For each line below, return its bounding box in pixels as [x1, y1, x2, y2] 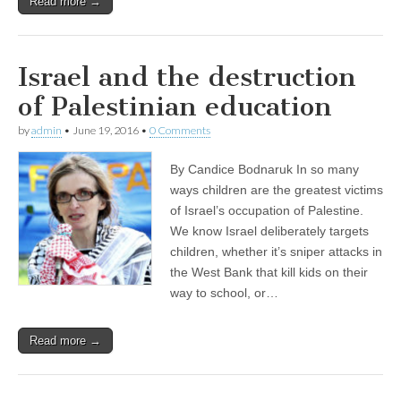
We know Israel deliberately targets [170, 224, 369, 239]
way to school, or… [170, 286, 278, 301]
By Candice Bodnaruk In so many [170, 162, 359, 177]
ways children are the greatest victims [170, 183, 383, 198]
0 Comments [149, 124, 210, 138]
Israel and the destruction [18, 61, 356, 94]
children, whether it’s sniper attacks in [170, 244, 382, 260]
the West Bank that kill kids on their [170, 265, 368, 280]
